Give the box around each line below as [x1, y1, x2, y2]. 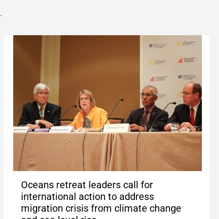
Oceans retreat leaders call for [21, 179, 153, 191]
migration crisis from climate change [21, 202, 181, 215]
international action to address [21, 191, 154, 203]
